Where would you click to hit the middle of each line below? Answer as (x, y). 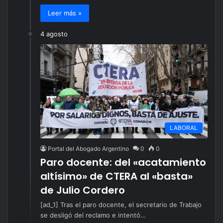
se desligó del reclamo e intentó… (93, 215)
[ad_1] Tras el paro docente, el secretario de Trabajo (121, 204)
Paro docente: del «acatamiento (123, 162)
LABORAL (184, 127)
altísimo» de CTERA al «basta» (116, 176)
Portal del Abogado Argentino (88, 148)
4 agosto (54, 34)
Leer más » (65, 13)
